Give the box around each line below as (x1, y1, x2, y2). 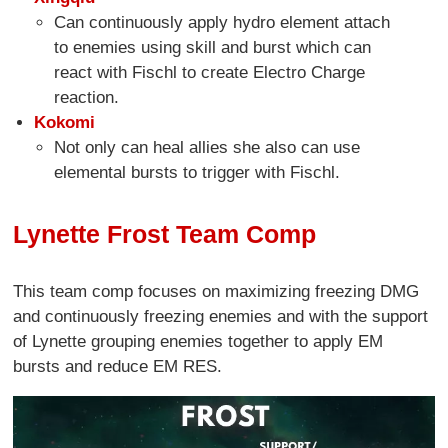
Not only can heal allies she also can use (54, 138, 361, 158)
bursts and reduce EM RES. (13, 356, 223, 376)
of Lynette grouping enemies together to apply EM (13, 331, 384, 351)
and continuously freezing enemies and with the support (13, 306, 429, 326)
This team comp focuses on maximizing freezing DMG (13, 281, 420, 301)
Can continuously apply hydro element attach (54, 13, 391, 33)
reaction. (54, 88, 120, 108)
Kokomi (33, 113, 95, 133)
